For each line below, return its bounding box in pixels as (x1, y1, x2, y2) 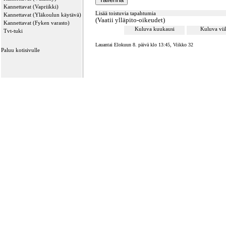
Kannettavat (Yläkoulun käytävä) (4, 12, 81, 18)
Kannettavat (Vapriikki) (4, 4, 59, 10)
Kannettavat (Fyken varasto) (4, 20, 70, 26)
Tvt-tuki (4, 28, 23, 34)
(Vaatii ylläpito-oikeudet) (95, 16, 165, 24)
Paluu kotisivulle (1, 47, 40, 53)
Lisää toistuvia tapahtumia (95, 10, 156, 16)
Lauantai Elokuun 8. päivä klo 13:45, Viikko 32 (95, 42, 193, 47)
